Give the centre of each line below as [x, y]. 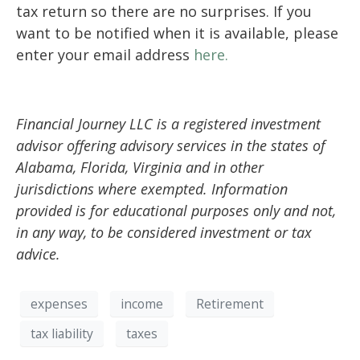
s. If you [285, 12]
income [142, 303]
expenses [59, 303]
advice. [38, 254]
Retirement [230, 303]
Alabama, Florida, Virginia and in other [140, 168]
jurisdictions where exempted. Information [152, 189]
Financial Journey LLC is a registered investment [168, 124]
